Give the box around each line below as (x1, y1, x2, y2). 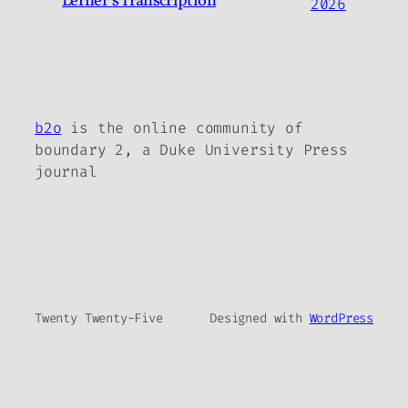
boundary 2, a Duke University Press (35, 139, 348, 159)
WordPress (309, 310, 373, 328)
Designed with (209, 310, 310, 328)
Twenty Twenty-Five (35, 310, 163, 328)
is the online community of (61, 117, 303, 138)
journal (35, 161, 97, 181)
